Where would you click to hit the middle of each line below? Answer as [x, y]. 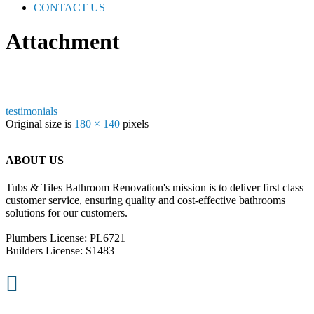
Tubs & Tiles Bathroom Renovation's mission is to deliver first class [155, 188]
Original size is [40, 123]
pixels [134, 123]
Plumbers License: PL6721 [66, 238]
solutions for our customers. [67, 213]
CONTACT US [69, 7]
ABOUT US [35, 161]
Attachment [63, 42]
